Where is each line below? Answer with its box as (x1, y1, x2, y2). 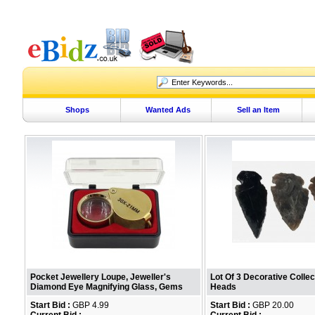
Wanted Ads (145, 105, 191, 114)
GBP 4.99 (70, 300, 109, 310)
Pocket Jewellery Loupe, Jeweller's (30, 272, 171, 282)
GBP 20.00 (250, 300, 294, 310)
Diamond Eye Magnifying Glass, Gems (30, 282, 183, 292)
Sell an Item (237, 105, 280, 114)
